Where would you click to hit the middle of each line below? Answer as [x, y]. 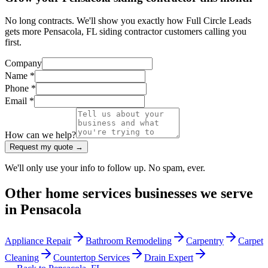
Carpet [251, 241]
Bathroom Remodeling [129, 241]
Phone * [20, 89]
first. [13, 42]
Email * [19, 101]
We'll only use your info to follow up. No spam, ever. [105, 168]
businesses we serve [192, 194]
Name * [20, 76]
